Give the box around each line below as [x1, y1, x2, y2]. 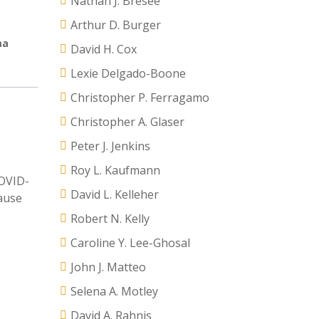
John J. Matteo [70, 259, 146, 275]
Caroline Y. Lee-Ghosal [70, 235, 190, 251]
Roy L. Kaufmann [70, 162, 160, 178]
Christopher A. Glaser [70, 114, 184, 130]
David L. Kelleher [70, 187, 159, 202]
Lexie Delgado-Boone [70, 66, 186, 81]
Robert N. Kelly [70, 211, 150, 226]
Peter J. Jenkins [70, 138, 150, 154]
